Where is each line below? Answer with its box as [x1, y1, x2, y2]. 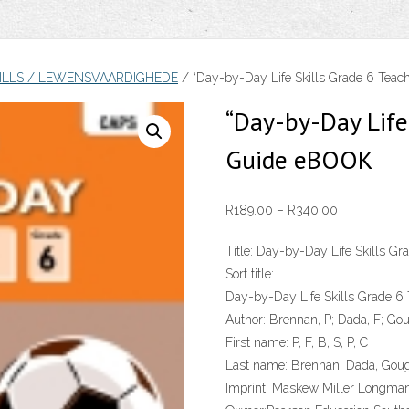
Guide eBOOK [225, 142, 373, 176]
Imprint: [225, 381, 268, 396]
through [336, 270, 381, 286]
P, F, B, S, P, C [288, 335, 368, 351]
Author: [225, 312, 266, 328]
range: [336, 225, 372, 240]
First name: [225, 335, 288, 351]
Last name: [225, 358, 288, 373]
